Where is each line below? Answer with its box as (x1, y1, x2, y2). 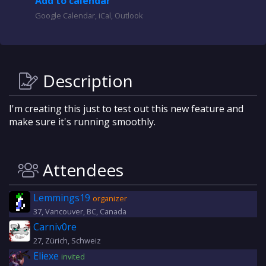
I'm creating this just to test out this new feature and (9, 102, 243, 115)
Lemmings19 (33, 191, 90, 204)
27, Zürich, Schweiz (33, 235, 101, 246)
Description (39, 69, 133, 92)
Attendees (39, 159, 123, 181)
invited (61, 251, 85, 262)
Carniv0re (33, 220, 77, 233)
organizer (93, 193, 127, 204)
